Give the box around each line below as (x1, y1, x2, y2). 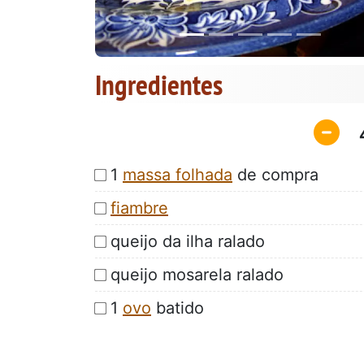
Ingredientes (95, 66, 223, 104)
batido (151, 297, 204, 318)
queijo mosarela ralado (110, 264, 284, 284)
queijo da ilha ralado (110, 231, 265, 251)
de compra (232, 164, 318, 184)
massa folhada (123, 164, 232, 184)
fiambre (110, 197, 168, 218)
